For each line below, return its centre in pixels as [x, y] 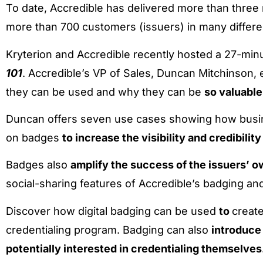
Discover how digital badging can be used [112, 211]
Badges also [38, 165]
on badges [34, 137]
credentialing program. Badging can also [109, 230]
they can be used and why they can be [105, 92]
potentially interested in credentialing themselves [134, 248]
